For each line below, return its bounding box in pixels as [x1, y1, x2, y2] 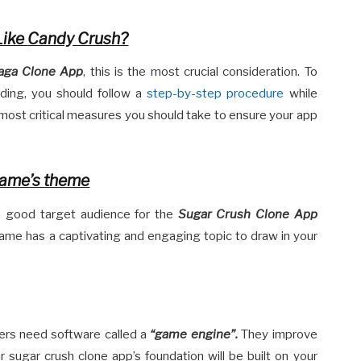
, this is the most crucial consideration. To [83, 64, 317, 80]
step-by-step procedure [147, 86, 284, 102]
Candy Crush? [27, 28, 129, 48]
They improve [237, 327, 317, 342]
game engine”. [155, 327, 238, 342]
